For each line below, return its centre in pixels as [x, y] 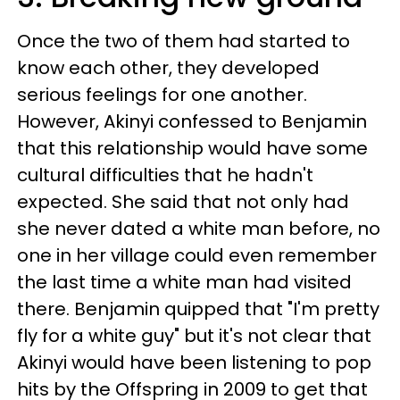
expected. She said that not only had [183, 202]
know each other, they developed [168, 68]
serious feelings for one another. [162, 95]
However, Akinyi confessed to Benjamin [192, 121]
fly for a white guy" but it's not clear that [194, 336]
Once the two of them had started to [183, 41]
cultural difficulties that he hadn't [165, 175]
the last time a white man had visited [184, 282]
